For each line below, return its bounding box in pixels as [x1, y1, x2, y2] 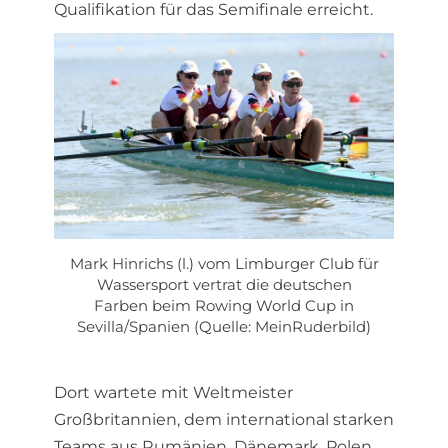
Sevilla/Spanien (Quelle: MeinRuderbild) [77, 317, 371, 336]
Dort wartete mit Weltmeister [54, 383, 293, 402]
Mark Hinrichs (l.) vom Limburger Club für [69, 254, 379, 273]
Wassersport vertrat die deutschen [96, 275, 352, 294]
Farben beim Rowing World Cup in [94, 296, 354, 315]
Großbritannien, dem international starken [54, 410, 394, 429]
